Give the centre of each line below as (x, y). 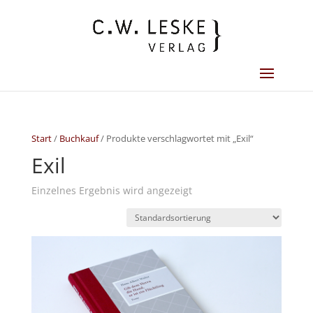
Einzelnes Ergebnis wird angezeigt (111, 190)
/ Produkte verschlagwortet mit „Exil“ (176, 138)
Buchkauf (79, 138)
